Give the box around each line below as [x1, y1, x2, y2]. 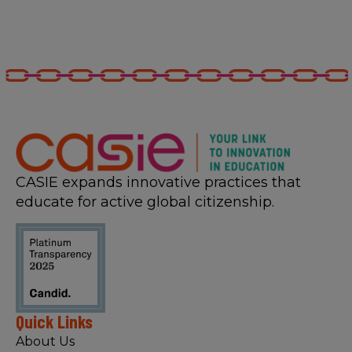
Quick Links [16, 310, 93, 333]
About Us [16, 334, 75, 350]
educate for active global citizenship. [16, 192, 274, 211]
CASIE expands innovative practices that [16, 173, 301, 191]
